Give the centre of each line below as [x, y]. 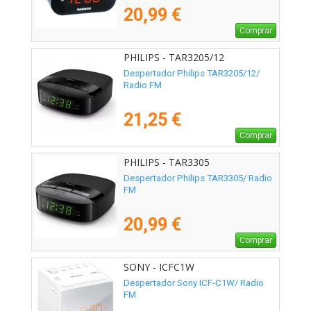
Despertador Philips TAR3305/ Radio [198, 178]
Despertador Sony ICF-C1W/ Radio [194, 283]
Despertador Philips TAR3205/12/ [192, 74]
